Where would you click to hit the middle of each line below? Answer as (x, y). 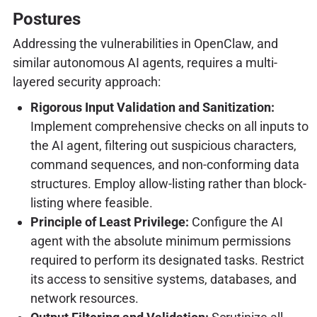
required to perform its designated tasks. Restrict (167, 260)
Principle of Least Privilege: (109, 221)
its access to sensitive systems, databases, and (163, 279)
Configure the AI (236, 221)
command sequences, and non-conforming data (165, 164)
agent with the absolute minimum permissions (160, 241)
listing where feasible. (91, 202)
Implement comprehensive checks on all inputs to (169, 126)
